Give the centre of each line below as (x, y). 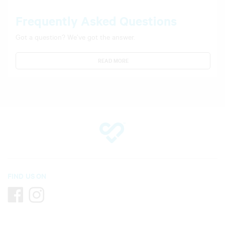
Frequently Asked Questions (96, 21)
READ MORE (113, 61)
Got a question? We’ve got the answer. (75, 37)
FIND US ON (27, 176)
